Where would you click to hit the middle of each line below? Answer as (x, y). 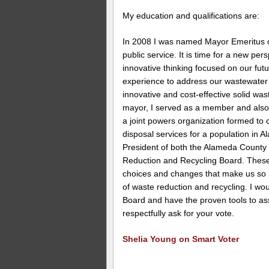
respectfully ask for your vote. (179, 213)
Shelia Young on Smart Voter (181, 239)
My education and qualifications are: (191, 16)
